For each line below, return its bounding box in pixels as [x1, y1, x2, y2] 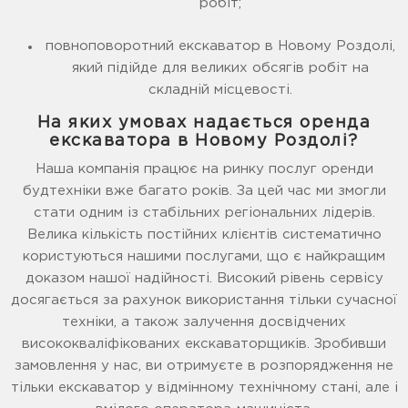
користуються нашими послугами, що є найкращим [23, 250, 385, 263]
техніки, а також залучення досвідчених [62, 316, 346, 329]
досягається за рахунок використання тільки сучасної [11, 294, 397, 307]
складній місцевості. [148, 84, 292, 97]
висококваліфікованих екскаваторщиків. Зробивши [22, 338, 386, 351]
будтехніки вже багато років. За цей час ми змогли [22, 185, 386, 198]
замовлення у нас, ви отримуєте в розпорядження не [15, 360, 393, 372]
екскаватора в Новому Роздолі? [49, 134, 359, 149]
